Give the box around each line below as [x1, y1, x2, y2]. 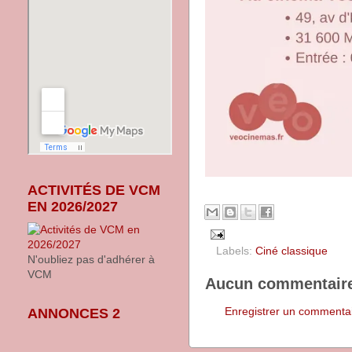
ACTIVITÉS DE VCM [27, 182, 160, 198]
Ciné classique [255, 244, 328, 257]
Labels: [216, 244, 255, 257]
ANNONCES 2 [27, 306, 120, 321]
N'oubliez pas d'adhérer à [27, 253, 155, 266]
